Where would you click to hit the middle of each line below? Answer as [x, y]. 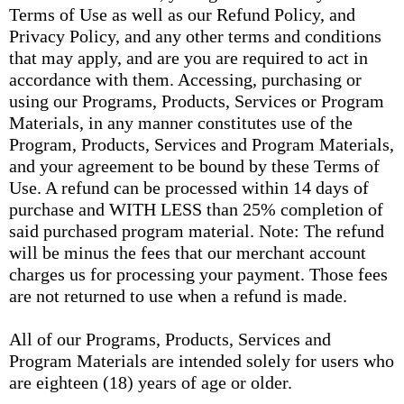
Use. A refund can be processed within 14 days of [189, 188]
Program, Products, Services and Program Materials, [202, 144]
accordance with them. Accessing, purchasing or [185, 79]
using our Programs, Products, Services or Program [197, 101]
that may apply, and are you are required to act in [188, 58]
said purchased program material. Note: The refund [197, 231]
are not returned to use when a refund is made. [178, 296]
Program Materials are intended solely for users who [202, 361]
